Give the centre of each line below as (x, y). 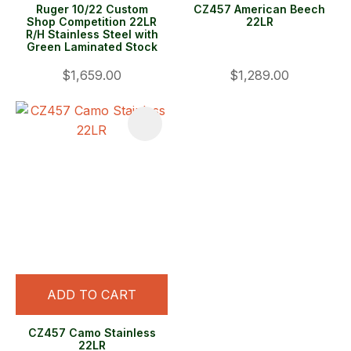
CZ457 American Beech (259, 9)
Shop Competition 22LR (92, 22)
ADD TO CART (92, 295)
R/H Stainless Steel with (92, 34)
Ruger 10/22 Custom (92, 9)
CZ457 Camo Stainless (92, 333)
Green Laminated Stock (92, 47)
